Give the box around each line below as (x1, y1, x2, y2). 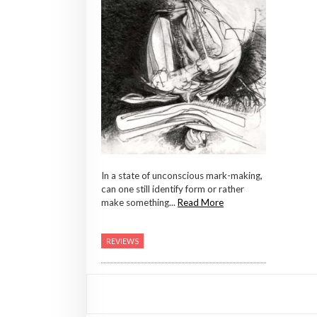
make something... (101, 197, 178, 209)
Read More (178, 197, 224, 209)
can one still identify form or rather (101, 183, 244, 195)
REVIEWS (106, 236, 139, 246)
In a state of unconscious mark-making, (101, 170, 263, 182)
